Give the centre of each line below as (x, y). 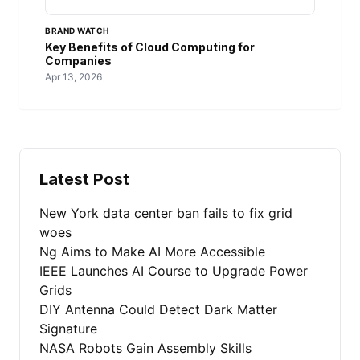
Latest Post (84, 180)
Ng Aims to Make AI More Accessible (152, 252)
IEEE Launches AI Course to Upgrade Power (174, 271)
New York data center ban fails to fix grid (166, 213)
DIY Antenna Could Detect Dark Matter (158, 310)
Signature (68, 329)
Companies (78, 61)
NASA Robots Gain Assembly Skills (145, 348)
